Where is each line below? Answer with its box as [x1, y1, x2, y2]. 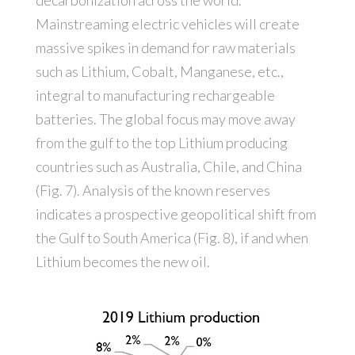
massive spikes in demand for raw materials [35, 39, 296, 57]
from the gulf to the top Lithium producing [35, 134, 288, 152]
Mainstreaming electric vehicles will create [35, 15, 300, 33]
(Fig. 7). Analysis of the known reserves [35, 181, 270, 200]
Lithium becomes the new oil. [35, 253, 210, 271]
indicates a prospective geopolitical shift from [35, 205, 316, 223]
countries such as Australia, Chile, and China [35, 158, 302, 176]
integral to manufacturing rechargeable [35, 86, 275, 105]
